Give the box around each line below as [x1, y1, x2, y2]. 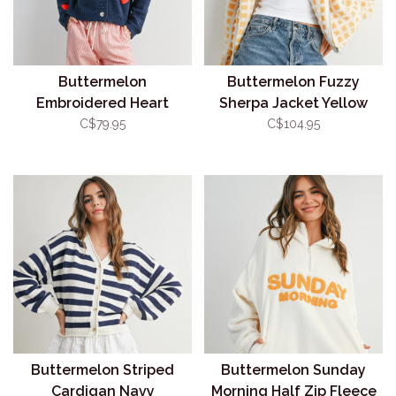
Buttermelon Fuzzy [227, 73, 360, 90]
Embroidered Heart [36, 95, 169, 111]
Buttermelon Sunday [221, 362, 366, 378]
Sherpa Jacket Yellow [219, 95, 368, 111]
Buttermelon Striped [31, 362, 174, 378]
